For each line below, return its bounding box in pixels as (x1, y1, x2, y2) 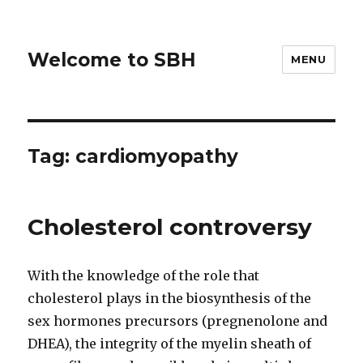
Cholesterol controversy (28, 213, 313, 241)
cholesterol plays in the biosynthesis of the (28, 290, 312, 306)
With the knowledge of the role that (28, 267, 260, 284)
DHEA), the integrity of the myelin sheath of (28, 335, 312, 352)
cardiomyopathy (75, 145, 239, 168)
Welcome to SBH (28, 48, 197, 71)
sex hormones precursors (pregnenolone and (28, 313, 328, 329)
